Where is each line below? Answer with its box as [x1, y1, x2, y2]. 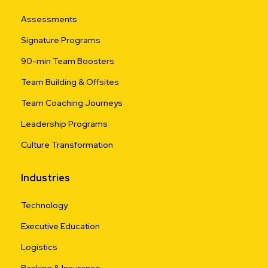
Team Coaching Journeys [21, 98, 123, 109]
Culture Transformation [21, 139, 113, 151]
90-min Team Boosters [21, 56, 114, 67]
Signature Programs [21, 35, 100, 46]
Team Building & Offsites [21, 77, 119, 88]
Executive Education [21, 221, 100, 232]
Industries [21, 172, 70, 185]
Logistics [21, 242, 57, 253]
